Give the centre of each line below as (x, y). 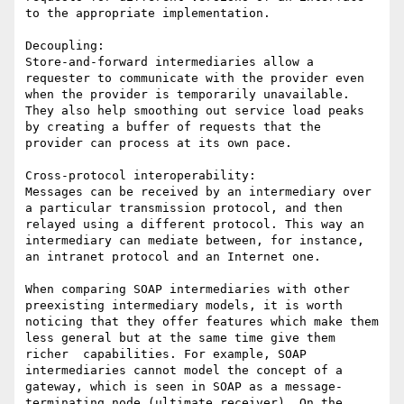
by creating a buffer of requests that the (173, 127)
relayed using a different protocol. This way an (195, 225)
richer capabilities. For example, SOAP (166, 354)
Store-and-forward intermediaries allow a (170, 62)
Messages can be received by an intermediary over (198, 192)
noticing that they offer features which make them (202, 322)
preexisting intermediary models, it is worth (184, 306)
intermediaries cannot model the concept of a (184, 371)
